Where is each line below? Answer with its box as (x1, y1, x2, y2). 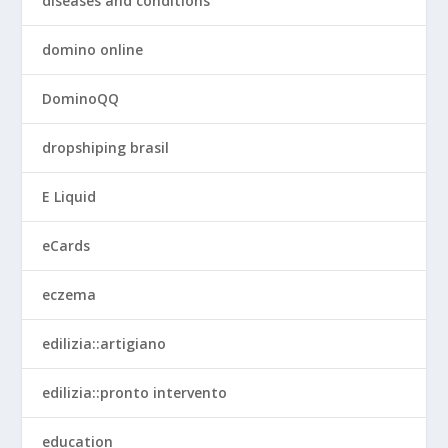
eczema (42, 285, 97, 304)
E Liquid (42, 187, 97, 206)
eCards (42, 236, 91, 255)
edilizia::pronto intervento (42, 383, 228, 402)
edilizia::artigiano (42, 334, 167, 353)
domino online (42, 40, 144, 59)
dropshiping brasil (42, 138, 170, 157)
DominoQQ (42, 89, 120, 108)
